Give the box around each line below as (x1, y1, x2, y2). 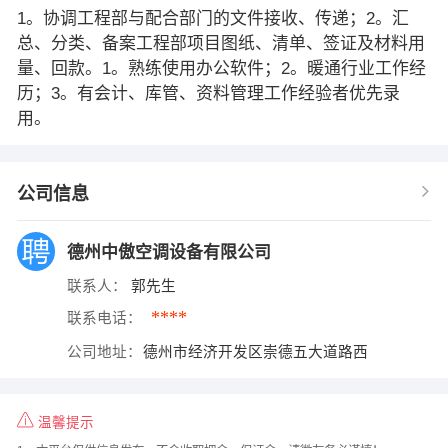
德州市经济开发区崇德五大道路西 (143, 343, 373, 360)
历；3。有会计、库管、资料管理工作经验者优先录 (16, 83, 400, 103)
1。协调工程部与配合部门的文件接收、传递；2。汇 (16, 8, 409, 28)
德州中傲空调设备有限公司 (66, 242, 276, 262)
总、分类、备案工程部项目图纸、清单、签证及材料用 (16, 33, 425, 53)
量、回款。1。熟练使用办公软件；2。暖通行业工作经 (16, 58, 426, 78)
